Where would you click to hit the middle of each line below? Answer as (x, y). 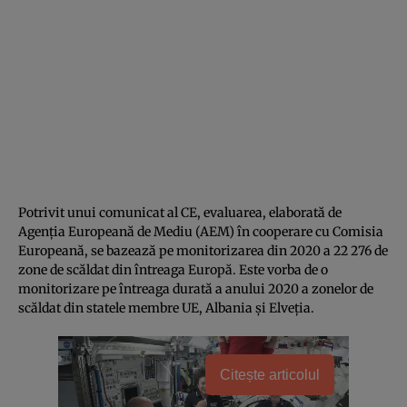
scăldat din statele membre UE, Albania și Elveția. (166, 308)
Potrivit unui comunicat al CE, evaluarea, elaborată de (180, 212)
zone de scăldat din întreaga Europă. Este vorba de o (173, 269)
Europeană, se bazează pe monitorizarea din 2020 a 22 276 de (203, 250)
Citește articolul (270, 374)
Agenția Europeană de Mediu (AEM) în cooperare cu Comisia (201, 231)
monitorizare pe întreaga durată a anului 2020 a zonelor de (196, 288)
